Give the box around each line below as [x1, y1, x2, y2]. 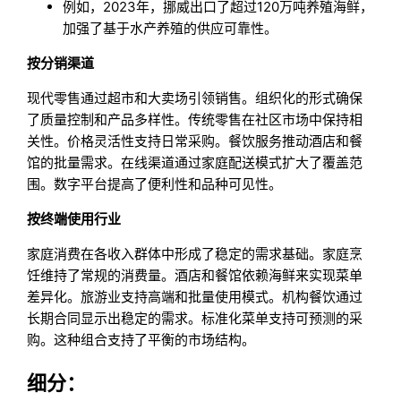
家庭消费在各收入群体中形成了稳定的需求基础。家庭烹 [27, 245, 363, 263]
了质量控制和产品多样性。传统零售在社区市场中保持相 [27, 111, 363, 129]
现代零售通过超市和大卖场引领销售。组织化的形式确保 [27, 90, 363, 107]
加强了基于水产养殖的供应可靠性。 [63, 20, 278, 38]
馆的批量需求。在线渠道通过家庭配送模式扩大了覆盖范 [27, 154, 363, 172]
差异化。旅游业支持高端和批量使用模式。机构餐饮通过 [27, 288, 363, 306]
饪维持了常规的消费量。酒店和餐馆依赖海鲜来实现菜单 [27, 267, 363, 285]
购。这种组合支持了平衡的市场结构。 [27, 331, 256, 349]
